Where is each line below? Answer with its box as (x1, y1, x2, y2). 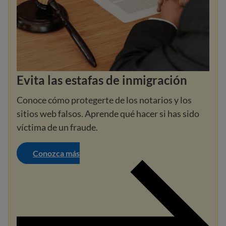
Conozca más (33, 148, 80, 158)
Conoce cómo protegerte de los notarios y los (17, 94, 192, 106)
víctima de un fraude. (17, 122, 98, 133)
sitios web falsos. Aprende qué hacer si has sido (17, 108, 199, 120)
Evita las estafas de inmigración (17, 73, 187, 88)
